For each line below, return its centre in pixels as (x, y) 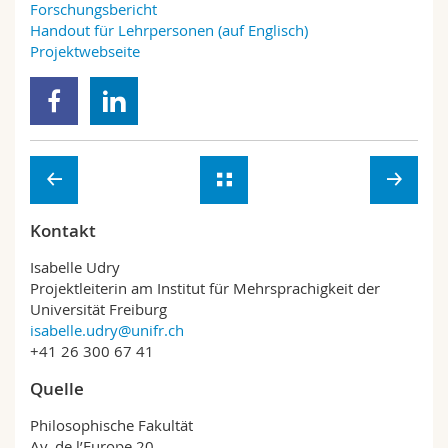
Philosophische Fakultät (111, 425)
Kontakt (63, 230)
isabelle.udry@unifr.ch (107, 330)
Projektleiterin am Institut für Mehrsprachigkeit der (205, 288)
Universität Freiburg (98, 309)
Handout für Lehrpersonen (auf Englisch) (169, 30)
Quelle (57, 388)
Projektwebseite (85, 51)
